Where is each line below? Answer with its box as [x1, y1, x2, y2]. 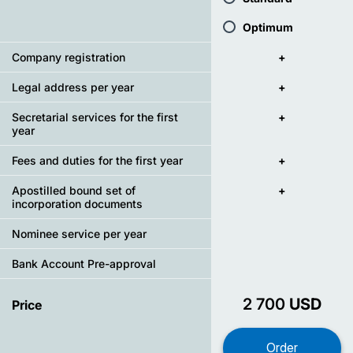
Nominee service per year [12, 227, 147, 240]
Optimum [243, 20, 293, 34]
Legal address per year [12, 80, 134, 94]
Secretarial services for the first [12, 110, 178, 124]
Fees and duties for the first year [12, 154, 183, 167]
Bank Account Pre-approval [12, 257, 156, 270]
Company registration [12, 50, 125, 64]
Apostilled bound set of [12, 184, 136, 197]
